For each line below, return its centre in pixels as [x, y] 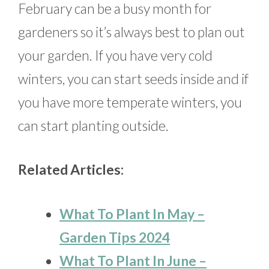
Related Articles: [71, 170]
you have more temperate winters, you [130, 102]
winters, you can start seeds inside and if [133, 78]
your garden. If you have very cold [115, 55]
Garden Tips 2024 [115, 237]
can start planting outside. [93, 125]
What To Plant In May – [132, 213]
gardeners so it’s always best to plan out [131, 32]
